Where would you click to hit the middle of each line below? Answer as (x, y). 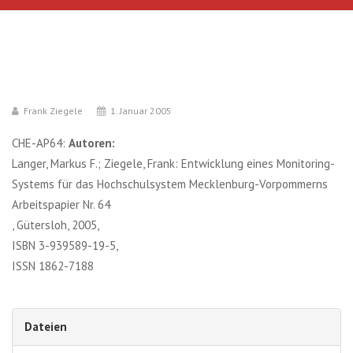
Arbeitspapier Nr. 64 (61, 204)
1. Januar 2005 (140, 111)
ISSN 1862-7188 (53, 266)
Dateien (46, 327)
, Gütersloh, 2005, (56, 225)
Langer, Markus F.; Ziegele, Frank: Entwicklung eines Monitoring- (173, 163)
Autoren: (92, 143)
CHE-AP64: (40, 143)
